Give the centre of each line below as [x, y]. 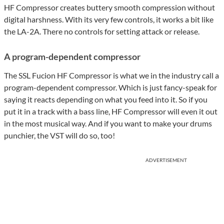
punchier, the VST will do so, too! [59, 135]
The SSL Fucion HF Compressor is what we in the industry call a [111, 75]
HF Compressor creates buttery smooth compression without [109, 7]
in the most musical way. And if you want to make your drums [108, 123]
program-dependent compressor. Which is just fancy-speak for [110, 87]
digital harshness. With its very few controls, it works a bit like [109, 19]
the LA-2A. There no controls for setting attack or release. [102, 31]
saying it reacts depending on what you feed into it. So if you [106, 99]
